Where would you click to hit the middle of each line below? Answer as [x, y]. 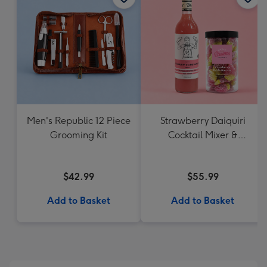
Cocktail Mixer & [203, 135]
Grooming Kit [79, 135]
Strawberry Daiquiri [203, 121]
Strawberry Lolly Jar [203, 149]
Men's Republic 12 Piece [79, 121]
